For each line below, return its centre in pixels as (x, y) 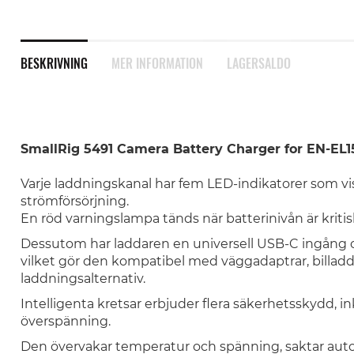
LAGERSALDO (258, 63)
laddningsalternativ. (83, 279)
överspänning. (65, 321)
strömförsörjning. (74, 201)
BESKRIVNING (54, 63)
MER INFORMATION (157, 63)
